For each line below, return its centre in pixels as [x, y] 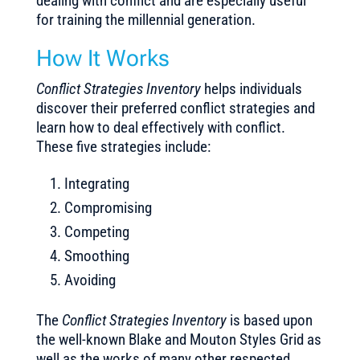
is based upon [269, 320]
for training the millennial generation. [145, 20]
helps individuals [251, 89]
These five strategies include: [123, 147]
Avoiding [90, 280]
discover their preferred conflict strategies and [175, 108]
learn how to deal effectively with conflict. [160, 127]
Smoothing [96, 256]
